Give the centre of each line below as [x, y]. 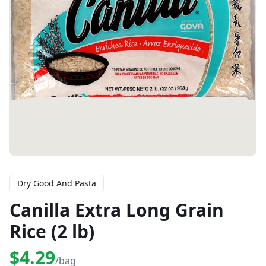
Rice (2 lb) [52, 231]
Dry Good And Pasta [57, 183]
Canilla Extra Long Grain [117, 210]
